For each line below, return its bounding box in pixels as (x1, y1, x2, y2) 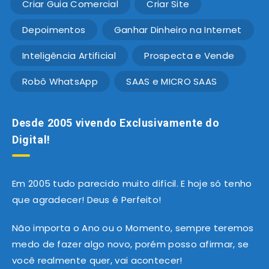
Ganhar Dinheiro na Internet (113, 23, 242, 36)
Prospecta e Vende (144, 49, 235, 62)
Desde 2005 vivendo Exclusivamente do (12, 116, 220, 129)
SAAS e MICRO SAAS (126, 74, 217, 88)
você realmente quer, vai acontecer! (12, 253, 183, 267)
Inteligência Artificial (22, 49, 116, 62)
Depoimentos (22, 23, 86, 36)
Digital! (12, 133, 50, 146)
